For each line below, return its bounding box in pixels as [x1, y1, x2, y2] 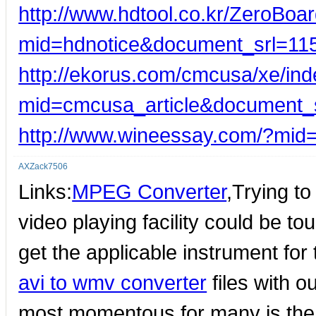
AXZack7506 [18, 161, 68, 171]
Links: [18, 179, 73, 203]
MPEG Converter [72, 179, 227, 203]
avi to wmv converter [18, 270, 207, 294]
